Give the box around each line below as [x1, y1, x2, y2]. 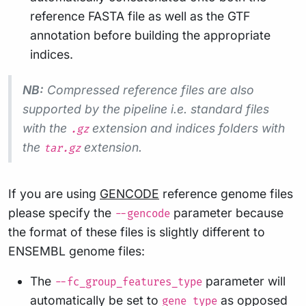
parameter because [170, 205, 283, 220]
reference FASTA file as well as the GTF [30, 8, 250, 23]
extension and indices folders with [89, 120, 285, 135]
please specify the [8, 205, 115, 220]
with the [23, 120, 70, 135]
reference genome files [159, 186, 293, 201]
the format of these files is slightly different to [8, 224, 265, 239]
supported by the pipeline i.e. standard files [23, 101, 269, 116]
